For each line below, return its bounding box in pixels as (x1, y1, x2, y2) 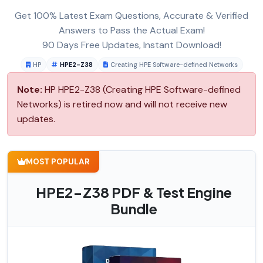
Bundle (110, 199, 157, 217)
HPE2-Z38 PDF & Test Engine (36, 183, 232, 201)
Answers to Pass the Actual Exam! (58, 24, 205, 37)
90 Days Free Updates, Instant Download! (42, 39, 221, 52)
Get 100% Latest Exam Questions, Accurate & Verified (15, 9, 248, 22)
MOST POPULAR (26, 156, 90, 167)
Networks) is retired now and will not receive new (17, 97, 227, 110)
